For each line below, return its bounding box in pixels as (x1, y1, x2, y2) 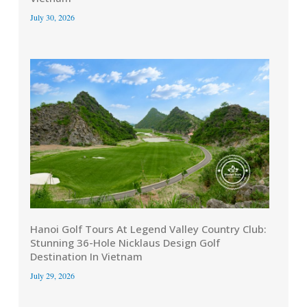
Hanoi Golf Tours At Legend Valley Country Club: (29, 221, 267, 236)
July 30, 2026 (29, 11, 75, 23)
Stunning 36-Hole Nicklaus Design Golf (29, 235, 220, 249)
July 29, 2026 (29, 269, 75, 281)
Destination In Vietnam (29, 249, 143, 263)
